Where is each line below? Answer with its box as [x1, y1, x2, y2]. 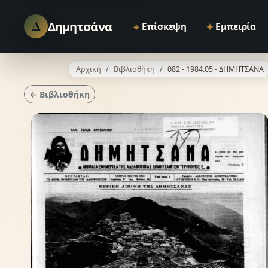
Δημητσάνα [47, 18, 112, 35]
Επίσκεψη [142, 20, 187, 32]
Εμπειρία [215, 20, 257, 32]
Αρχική [75, 63, 101, 74]
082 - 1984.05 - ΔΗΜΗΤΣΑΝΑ [167, 63, 264, 74]
